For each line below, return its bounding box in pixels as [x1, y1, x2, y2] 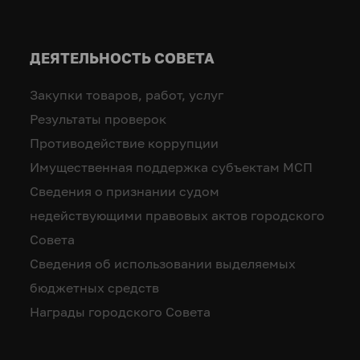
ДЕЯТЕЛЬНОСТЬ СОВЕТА [30, 49, 215, 67]
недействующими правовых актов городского [30, 207, 325, 224]
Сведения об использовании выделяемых [30, 256, 297, 272]
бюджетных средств [30, 280, 160, 297]
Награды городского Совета [30, 304, 211, 321]
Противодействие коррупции [30, 135, 219, 152]
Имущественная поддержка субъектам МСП [30, 159, 313, 176]
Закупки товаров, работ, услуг [30, 87, 224, 104]
